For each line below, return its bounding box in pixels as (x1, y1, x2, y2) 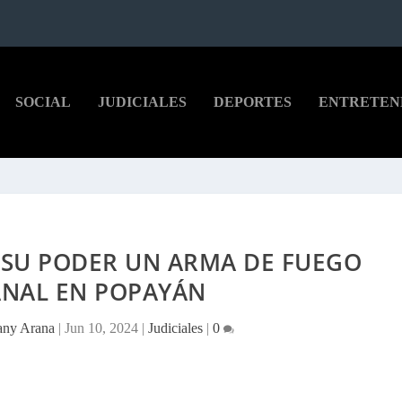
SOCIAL (14, 94, 71, 109)
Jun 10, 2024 (65, 320, 139, 336)
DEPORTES (213, 94, 292, 109)
